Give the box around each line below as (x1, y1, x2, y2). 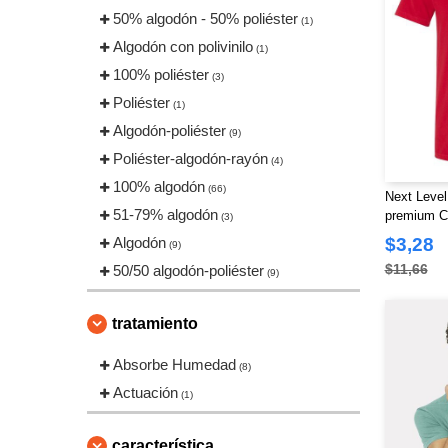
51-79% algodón (113, 206, 218, 223)
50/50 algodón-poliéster (113, 262, 264, 279)
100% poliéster (113, 66, 209, 83)
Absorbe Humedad (113, 356, 236, 373)
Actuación (113, 384, 178, 401)
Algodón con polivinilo (113, 38, 253, 55)
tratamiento (112, 315, 198, 332)
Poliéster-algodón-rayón (113, 150, 268, 167)
